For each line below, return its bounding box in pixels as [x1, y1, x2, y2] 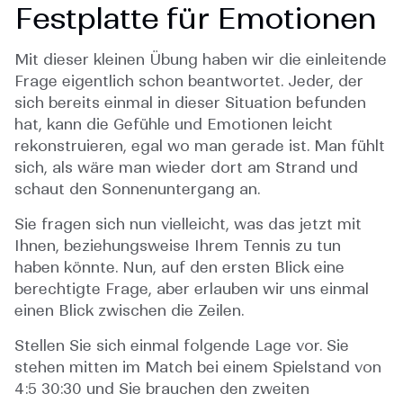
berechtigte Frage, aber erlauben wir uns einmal [14, 280, 369, 299]
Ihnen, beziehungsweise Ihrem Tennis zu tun [14, 237, 341, 255]
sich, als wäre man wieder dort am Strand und [14, 158, 358, 177]
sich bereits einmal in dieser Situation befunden [14, 94, 366, 112]
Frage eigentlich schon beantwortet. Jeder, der [14, 72, 363, 91]
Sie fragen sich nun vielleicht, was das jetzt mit [14, 215, 362, 234]
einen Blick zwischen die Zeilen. [14, 301, 244, 320]
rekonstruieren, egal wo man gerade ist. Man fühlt [14, 137, 385, 156]
